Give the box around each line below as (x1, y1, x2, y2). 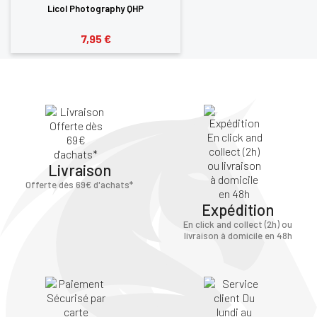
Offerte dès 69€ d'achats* (25, 178, 133, 190)
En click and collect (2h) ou (183, 218, 292, 230)
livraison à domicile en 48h (183, 229, 292, 241)
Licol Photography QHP (47, 2, 144, 14)
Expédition (202, 200, 274, 219)
